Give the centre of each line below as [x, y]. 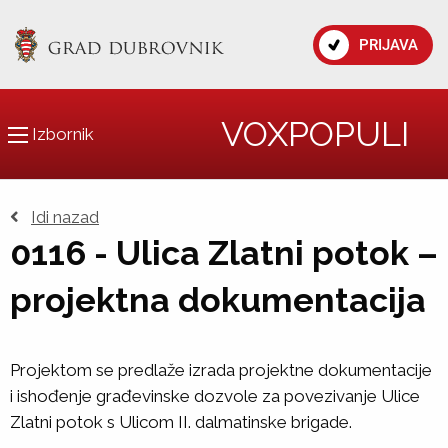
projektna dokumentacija [218, 300]
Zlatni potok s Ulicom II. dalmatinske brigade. [181, 422]
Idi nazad [65, 217]
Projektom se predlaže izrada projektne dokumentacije [221, 370]
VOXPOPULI [315, 134]
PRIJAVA [388, 44]
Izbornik [61, 133]
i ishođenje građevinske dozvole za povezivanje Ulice [215, 396]
